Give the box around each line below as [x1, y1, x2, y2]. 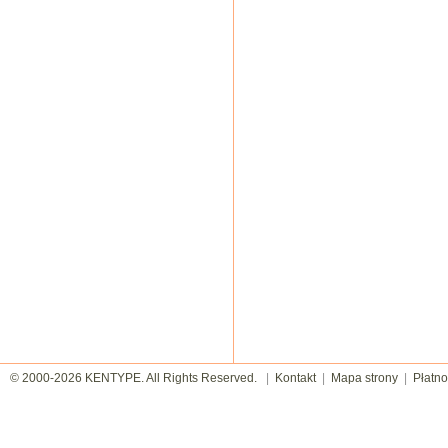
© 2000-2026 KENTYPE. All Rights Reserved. [10, 371, 266, 385]
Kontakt [275, 371, 316, 385]
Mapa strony [331, 371, 398, 385]
